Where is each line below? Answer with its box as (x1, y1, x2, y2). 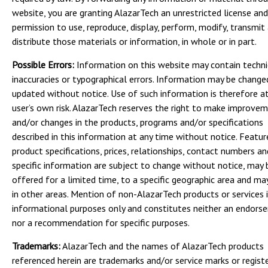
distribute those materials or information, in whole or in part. (12, 35, 257, 47)
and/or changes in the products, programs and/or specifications (12, 116, 263, 128)
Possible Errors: (12, 59, 74, 71)
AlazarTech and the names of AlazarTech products (60, 240, 264, 252)
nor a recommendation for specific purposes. (12, 217, 190, 229)
